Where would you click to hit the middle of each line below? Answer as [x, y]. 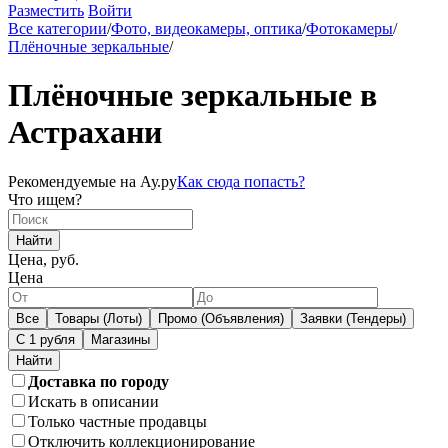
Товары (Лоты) [98, 318]
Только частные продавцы [117, 421]
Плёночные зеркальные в [192, 95]
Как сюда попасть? [241, 181]
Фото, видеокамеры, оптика [206, 28]
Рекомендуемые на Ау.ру [92, 181]
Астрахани [85, 132]
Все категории [57, 28]
